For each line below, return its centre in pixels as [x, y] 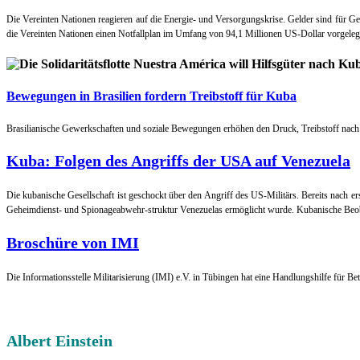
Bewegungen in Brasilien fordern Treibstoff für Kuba [151, 96]
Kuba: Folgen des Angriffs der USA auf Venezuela [178, 161]
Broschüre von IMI [73, 242]
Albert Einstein [59, 341]
